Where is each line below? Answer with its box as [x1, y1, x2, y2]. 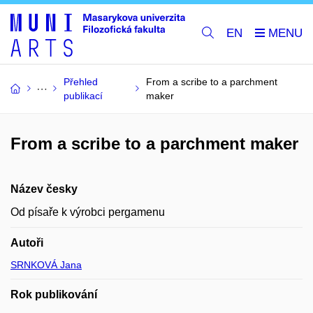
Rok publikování [10, 288, 97, 300]
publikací [64, 89, 103, 101]
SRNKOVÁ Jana [10, 259, 82, 270]
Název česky [10, 182, 78, 195]
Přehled [64, 75, 98, 87]
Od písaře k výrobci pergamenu [10, 205, 165, 218]
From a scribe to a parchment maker [10, 133, 298, 153]
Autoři [10, 236, 43, 249]
